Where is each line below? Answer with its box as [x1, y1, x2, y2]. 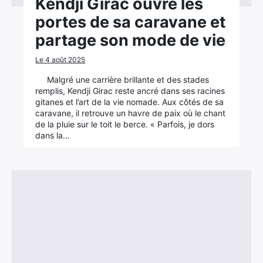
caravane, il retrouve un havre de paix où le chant [35, 108, 226, 118]
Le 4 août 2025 [35, 55, 86, 64]
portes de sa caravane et [35, 12, 226, 32]
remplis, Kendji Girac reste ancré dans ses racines [35, 86, 225, 96]
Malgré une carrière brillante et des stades [47, 75, 210, 85]
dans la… [35, 130, 70, 140]
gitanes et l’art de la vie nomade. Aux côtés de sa [35, 97, 224, 107]
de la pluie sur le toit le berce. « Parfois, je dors [35, 119, 215, 129]
